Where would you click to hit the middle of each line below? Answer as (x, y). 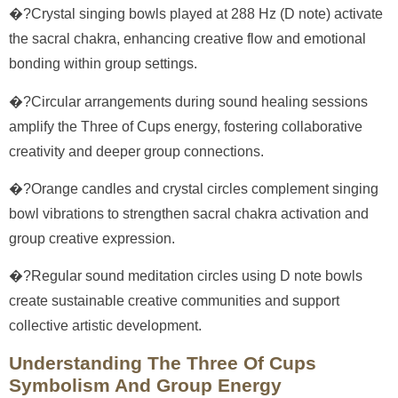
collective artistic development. (105, 326)
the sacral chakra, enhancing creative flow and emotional (187, 39)
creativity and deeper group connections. (136, 151)
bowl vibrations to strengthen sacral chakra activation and (189, 214)
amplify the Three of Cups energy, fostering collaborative (186, 126)
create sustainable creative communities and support (174, 301)
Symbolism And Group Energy (145, 385)
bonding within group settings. (103, 64)
